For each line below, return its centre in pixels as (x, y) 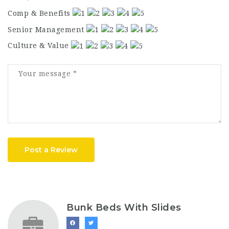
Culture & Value (38, 46)
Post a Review (51, 150)
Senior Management (46, 29)
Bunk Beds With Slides (124, 207)
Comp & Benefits (39, 13)
